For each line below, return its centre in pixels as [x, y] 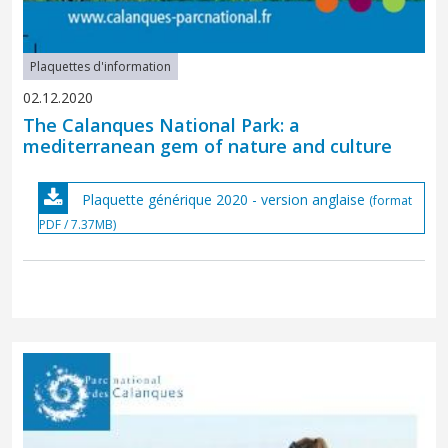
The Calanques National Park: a [162, 125]
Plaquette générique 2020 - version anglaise [224, 200]
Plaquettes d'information [101, 67]
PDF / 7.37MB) [78, 225]
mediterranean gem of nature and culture [208, 146]
